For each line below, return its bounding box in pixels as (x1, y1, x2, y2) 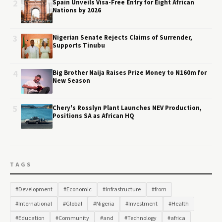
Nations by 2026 (53, 6, 101, 15)
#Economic (63, 185, 92, 194)
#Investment (125, 200, 158, 208)
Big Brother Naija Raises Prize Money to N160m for (53, 68, 207, 77)
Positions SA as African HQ (53, 111, 134, 120)
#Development (15, 185, 53, 194)
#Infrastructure (103, 185, 141, 194)
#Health (168, 200, 189, 208)
